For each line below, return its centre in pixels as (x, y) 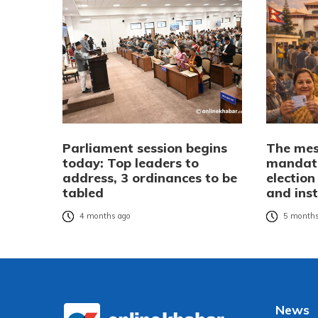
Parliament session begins (145, 148)
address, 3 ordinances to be (150, 177)
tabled (83, 192)
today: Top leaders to (131, 163)
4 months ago (105, 216)
